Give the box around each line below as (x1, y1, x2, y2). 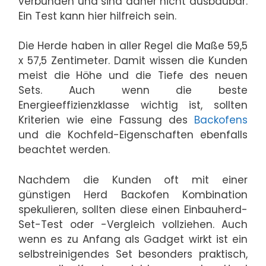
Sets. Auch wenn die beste (18, 83, 248, 98)
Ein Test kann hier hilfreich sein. (18, 8, 176, 23)
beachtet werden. (18, 142, 110, 157)
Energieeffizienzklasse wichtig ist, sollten (18, 98, 248, 113)
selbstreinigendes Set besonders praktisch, (18, 246, 248, 261)
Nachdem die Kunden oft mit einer (18, 172, 248, 187)
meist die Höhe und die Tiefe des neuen (18, 68, 248, 83)
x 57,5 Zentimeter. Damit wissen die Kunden (18, 53, 248, 68)
